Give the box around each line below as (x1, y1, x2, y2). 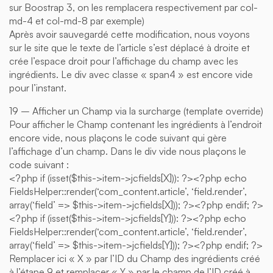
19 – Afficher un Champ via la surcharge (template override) (9, 104, 263, 117)
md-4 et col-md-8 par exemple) (9, 14, 144, 27)
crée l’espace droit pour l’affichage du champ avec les (9, 54, 238, 67)
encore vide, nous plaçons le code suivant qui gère (9, 131, 227, 144)
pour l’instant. (9, 81, 66, 94)
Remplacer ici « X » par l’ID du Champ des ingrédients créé (9, 252, 260, 264)
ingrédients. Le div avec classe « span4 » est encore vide (9, 68, 253, 80)
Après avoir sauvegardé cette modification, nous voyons (9, 27, 250, 40)
